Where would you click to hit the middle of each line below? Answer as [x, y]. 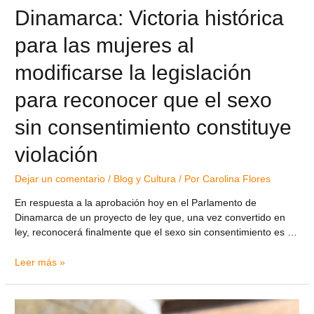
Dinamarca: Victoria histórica [150, 18]
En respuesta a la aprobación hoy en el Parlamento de [136, 203]
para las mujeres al [105, 46]
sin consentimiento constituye [153, 128]
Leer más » [40, 262]
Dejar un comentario [60, 179]
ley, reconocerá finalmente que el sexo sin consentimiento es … [156, 232]
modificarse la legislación [134, 73]
